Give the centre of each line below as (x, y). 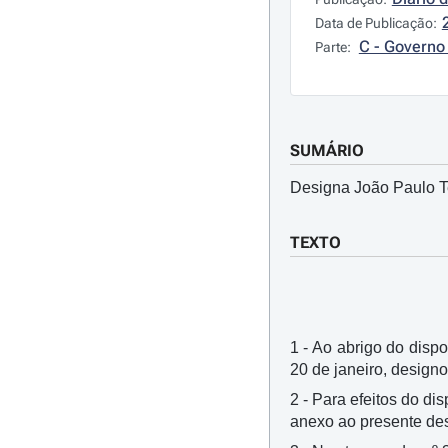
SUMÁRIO (326, 150)
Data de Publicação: (375, 23)
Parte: (334, 47)
